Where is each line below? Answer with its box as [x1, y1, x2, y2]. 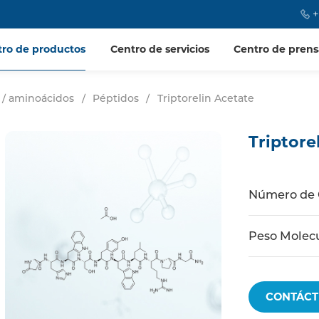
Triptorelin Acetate [157, 91, 254, 105]
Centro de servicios [110, 43, 209, 56]
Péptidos [92, 91, 139, 105]
